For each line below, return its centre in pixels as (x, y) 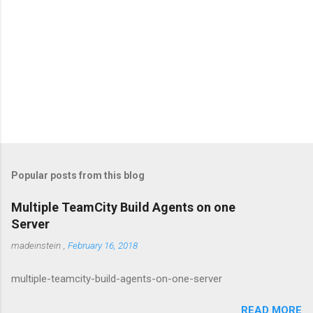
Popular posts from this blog (78, 175)
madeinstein (36, 245)
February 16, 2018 (103, 245)
